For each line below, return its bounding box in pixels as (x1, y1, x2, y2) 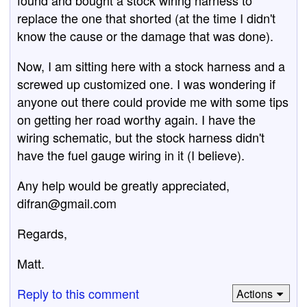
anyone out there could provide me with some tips (17, 93, 288, 110)
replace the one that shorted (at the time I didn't (17, 9, 275, 27)
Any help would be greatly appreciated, (17, 176, 230, 194)
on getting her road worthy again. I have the (17, 110, 256, 128)
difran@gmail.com (17, 194, 116, 212)
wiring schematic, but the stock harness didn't (17, 128, 265, 146)
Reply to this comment (17, 284, 139, 302)
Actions (236, 285, 273, 302)
